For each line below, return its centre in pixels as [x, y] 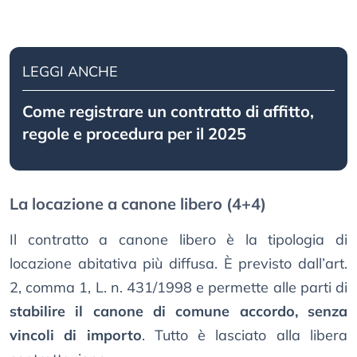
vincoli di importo [76, 335]
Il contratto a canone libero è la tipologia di [178, 240]
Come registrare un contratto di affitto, [168, 112]
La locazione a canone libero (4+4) [138, 204]
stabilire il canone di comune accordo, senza [178, 312]
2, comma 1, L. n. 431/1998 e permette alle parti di [178, 288]
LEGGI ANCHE [70, 72]
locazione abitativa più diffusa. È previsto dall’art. [178, 264]
